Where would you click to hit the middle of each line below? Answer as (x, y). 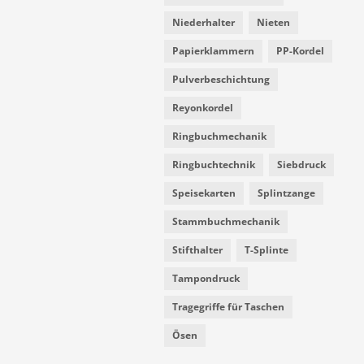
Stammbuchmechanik (226, 222)
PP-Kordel (300, 51)
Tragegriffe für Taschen (228, 307)
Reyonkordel (203, 108)
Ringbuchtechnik (214, 165)
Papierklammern (213, 51)
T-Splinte (266, 250)
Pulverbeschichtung (221, 80)
